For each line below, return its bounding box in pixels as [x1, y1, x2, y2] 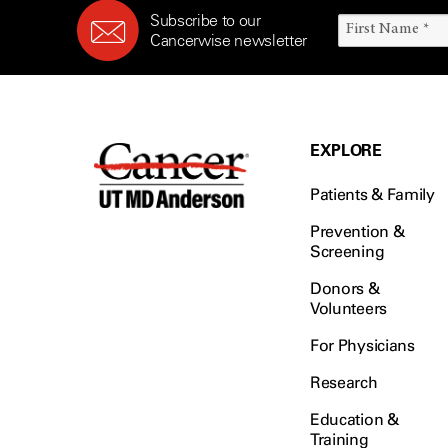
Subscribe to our [149, 10, 261, 30]
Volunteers [310, 299, 387, 318]
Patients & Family [310, 185, 435, 204]
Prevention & [310, 222, 405, 241]
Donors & [310, 279, 380, 298]
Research [310, 373, 378, 392]
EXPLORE [310, 140, 382, 160]
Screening [310, 242, 385, 261]
